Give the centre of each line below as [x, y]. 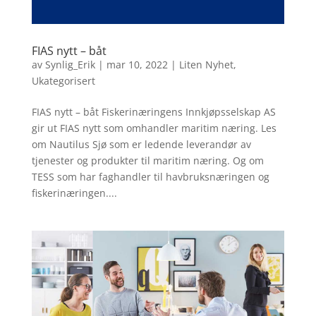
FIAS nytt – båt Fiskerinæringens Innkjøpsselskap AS [153, 111]
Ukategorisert [63, 80]
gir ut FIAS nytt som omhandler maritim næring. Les [154, 128]
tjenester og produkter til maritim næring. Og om [147, 160]
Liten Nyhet [206, 64]
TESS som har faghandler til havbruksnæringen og [150, 176]
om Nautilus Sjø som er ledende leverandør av [141, 144]
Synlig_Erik [70, 64]
